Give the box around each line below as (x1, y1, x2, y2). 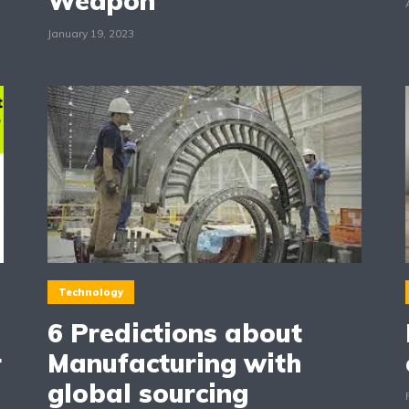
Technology (58, 286, 123, 299)
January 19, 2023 (47, 26, 134, 41)
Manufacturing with (47, 346, 301, 379)
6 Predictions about (47, 316, 302, 349)
